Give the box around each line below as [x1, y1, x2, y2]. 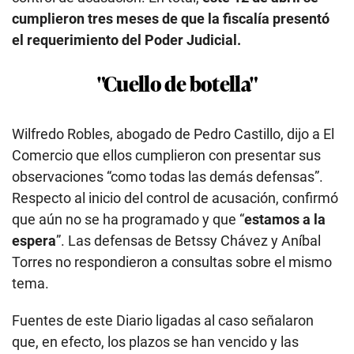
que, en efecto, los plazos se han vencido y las [12, 333, 299, 350]
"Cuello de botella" [96, 66, 258, 98]
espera [12, 232, 56, 249]
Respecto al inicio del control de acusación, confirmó [12, 189, 338, 206]
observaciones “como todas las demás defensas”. [12, 168, 323, 185]
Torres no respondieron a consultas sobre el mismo [12, 253, 332, 270]
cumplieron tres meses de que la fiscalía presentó [12, 9, 330, 27]
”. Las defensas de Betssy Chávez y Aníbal [56, 232, 321, 249]
